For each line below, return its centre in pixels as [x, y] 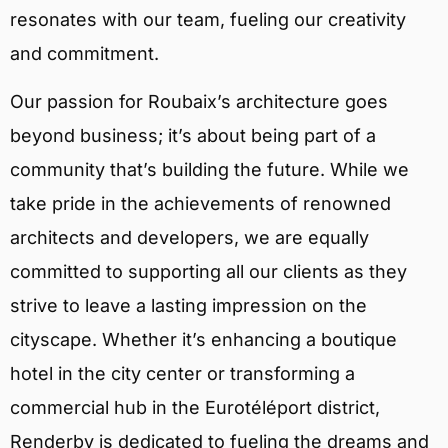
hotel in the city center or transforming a [182, 374]
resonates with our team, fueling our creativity [208, 19]
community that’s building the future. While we [209, 170]
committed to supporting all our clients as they [208, 272]
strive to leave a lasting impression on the [188, 306]
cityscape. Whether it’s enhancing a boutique [203, 340]
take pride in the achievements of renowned [200, 204]
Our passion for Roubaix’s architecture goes [199, 102]
